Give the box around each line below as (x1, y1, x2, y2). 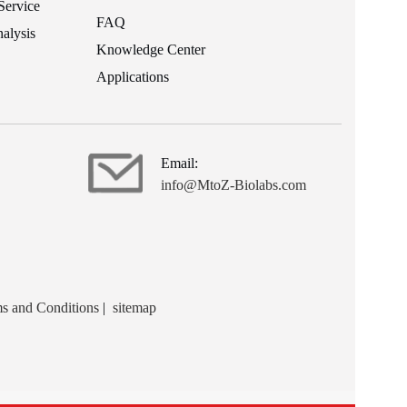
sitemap (113, 299, 156, 315)
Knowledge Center (96, 41, 205, 57)
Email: (160, 154, 198, 171)
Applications (96, 68, 169, 84)
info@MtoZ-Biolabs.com (160, 176, 306, 193)
